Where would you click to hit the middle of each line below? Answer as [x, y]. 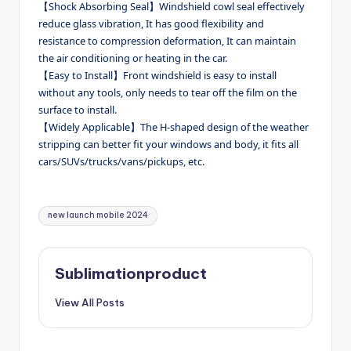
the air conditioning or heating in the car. [133, 58]
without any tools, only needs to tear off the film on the [168, 92]
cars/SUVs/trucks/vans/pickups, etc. [121, 161]
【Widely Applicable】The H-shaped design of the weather [174, 127]
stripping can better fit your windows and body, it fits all [168, 144]
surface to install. [78, 109]
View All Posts [90, 302]
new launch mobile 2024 [98, 215]
